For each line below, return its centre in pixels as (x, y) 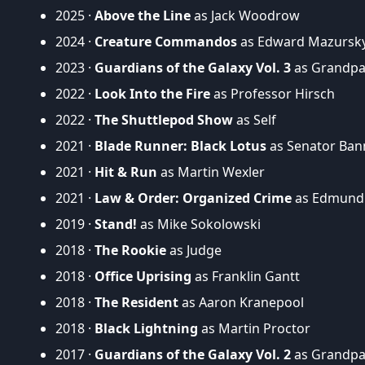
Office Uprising (143, 276)
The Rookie (130, 250)
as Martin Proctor (254, 328)
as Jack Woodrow (245, 15)
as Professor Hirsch (273, 93)
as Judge (194, 250)
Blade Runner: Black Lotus (180, 145)
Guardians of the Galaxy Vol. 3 (193, 67)
